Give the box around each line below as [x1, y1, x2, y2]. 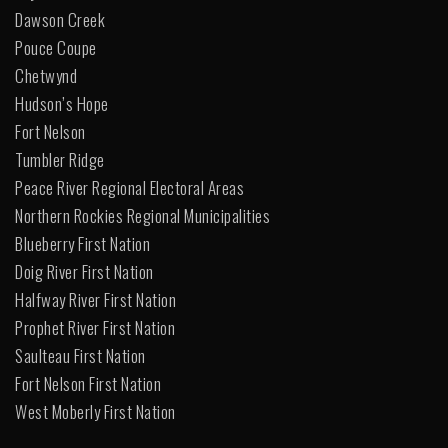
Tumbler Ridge [15, 147, 105, 172]
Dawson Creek [15, 7, 105, 32]
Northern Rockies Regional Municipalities [15, 203, 270, 228]
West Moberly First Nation [15, 399, 176, 424]
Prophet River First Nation [15, 315, 175, 340]
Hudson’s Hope [15, 91, 109, 116]
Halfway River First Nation [15, 287, 176, 312]
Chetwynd [15, 63, 77, 88]
